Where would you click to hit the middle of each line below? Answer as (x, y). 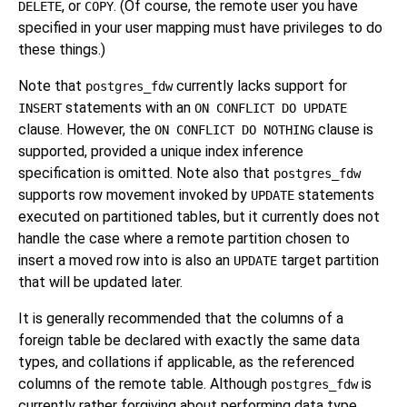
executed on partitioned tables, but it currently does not (199, 217)
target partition (328, 260)
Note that (52, 86)
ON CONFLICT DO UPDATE (271, 108)
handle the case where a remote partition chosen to (184, 238)
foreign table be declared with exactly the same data (189, 340)
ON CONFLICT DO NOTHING (234, 130)
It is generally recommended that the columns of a (181, 318)
